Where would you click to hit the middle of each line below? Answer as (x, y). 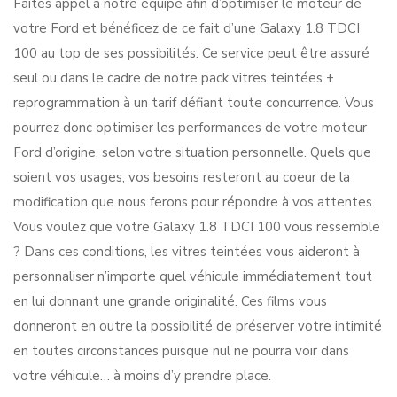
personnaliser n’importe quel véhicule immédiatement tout (193, 276)
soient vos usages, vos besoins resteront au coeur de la (182, 177)
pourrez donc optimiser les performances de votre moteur (190, 128)
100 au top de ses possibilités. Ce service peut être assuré (191, 53)
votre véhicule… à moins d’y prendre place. (142, 376)
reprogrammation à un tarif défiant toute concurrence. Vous (194, 103)
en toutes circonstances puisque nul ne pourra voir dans (181, 351)
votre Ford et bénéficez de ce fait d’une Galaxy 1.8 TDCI (187, 28)
